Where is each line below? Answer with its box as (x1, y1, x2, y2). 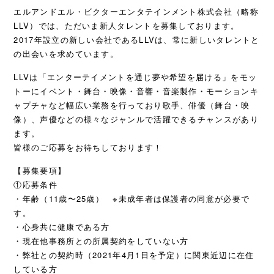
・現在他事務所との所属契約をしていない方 (13, 235, 189, 246)
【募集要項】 (13, 165, 67, 176)
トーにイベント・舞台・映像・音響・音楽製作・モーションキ (13, 85, 259, 97)
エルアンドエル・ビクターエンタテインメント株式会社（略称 (13, 6, 259, 17)
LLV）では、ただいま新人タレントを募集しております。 (13, 20, 240, 31)
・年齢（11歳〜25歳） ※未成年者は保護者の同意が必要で (13, 193, 250, 204)
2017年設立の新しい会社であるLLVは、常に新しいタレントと (13, 34, 260, 45)
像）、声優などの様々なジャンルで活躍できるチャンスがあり (13, 113, 259, 125)
